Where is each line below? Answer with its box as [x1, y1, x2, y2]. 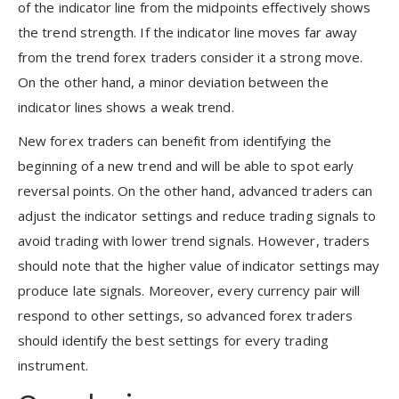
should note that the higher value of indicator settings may [18, 256, 380, 274]
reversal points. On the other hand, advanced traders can [18, 181, 373, 199]
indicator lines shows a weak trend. [18, 97, 234, 116]
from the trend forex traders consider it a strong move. [18, 47, 363, 66]
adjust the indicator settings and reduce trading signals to [18, 206, 377, 224]
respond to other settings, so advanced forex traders [18, 305, 353, 324]
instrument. [18, 355, 88, 374]
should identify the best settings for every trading [18, 330, 329, 349]
